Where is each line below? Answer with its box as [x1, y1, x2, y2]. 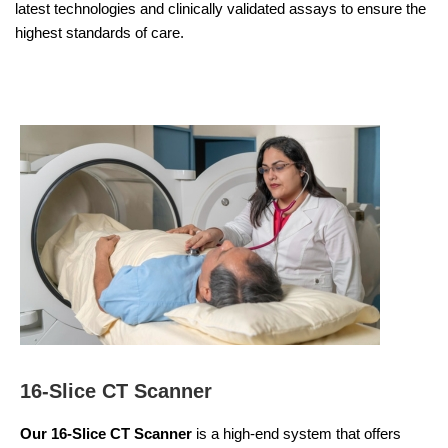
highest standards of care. [15, 24, 184, 41]
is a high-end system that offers [192, 425, 401, 442]
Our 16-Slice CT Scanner [20, 425, 192, 442]
